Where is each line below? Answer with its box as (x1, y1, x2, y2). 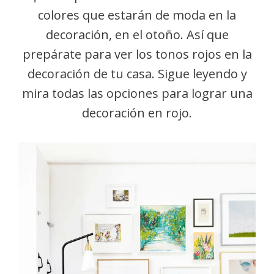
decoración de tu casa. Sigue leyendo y (27, 65, 247, 82)
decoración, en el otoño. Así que (45, 26, 229, 43)
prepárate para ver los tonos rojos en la (22, 46, 252, 62)
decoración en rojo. (82, 105, 192, 121)
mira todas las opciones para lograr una (21, 85, 253, 102)
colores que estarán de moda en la (38, 7, 236, 23)
